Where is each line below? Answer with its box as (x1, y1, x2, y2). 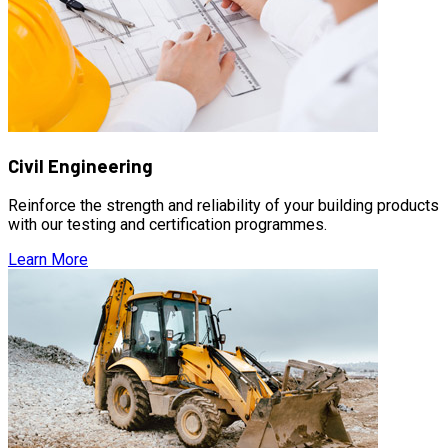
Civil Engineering (8, 154, 153, 178)
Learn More (8, 250, 88, 270)
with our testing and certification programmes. (8, 215, 327, 235)
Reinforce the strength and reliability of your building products (8, 196, 439, 216)
